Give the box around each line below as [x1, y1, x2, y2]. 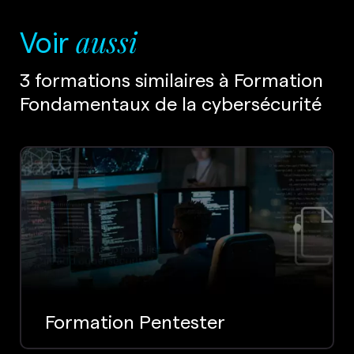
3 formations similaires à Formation [20, 66, 323, 92]
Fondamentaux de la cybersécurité [20, 90, 322, 115]
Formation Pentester [45, 308, 225, 333]
